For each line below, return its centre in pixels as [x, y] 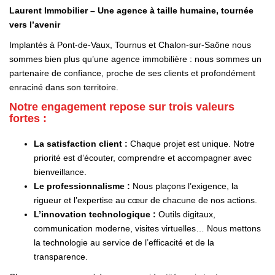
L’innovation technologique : [96, 214]
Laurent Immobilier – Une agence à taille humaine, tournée [131, 10]
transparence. [61, 256]
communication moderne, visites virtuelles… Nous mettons [147, 228]
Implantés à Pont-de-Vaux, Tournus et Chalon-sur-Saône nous [130, 45]
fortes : [28, 118]
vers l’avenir [35, 24]
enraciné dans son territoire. [64, 87]
